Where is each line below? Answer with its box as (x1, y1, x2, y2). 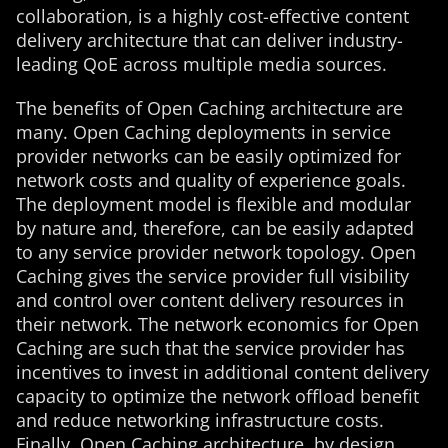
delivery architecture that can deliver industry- (16, 28, 403, 52)
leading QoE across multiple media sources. (16, 52, 387, 76)
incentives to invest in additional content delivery (16, 360, 429, 384)
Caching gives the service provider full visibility (16, 264, 409, 288)
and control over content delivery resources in (16, 288, 404, 312)
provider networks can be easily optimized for (16, 144, 401, 168)
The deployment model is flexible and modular (16, 192, 411, 216)
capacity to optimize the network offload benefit (16, 384, 419, 408)
